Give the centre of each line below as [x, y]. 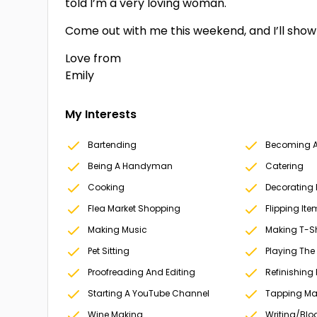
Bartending [113, 145]
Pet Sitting [109, 251]
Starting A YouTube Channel [149, 293]
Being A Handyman [131, 166]
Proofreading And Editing [142, 272]
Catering [284, 166]
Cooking [106, 187]
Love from [93, 58]
